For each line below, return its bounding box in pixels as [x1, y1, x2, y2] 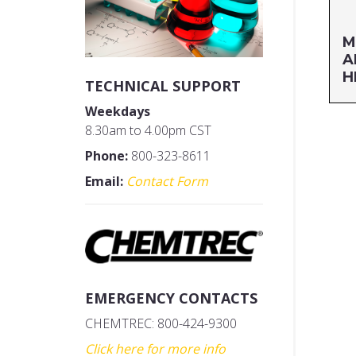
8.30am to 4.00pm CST [85, 122, 211, 140]
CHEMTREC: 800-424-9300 [85, 315, 237, 333]
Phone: [85, 147, 128, 165]
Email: [85, 172, 123, 191]
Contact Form [126, 172, 208, 191]
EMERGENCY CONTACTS [85, 288, 257, 308]
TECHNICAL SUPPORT [85, 76, 241, 96]
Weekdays [85, 103, 150, 121]
